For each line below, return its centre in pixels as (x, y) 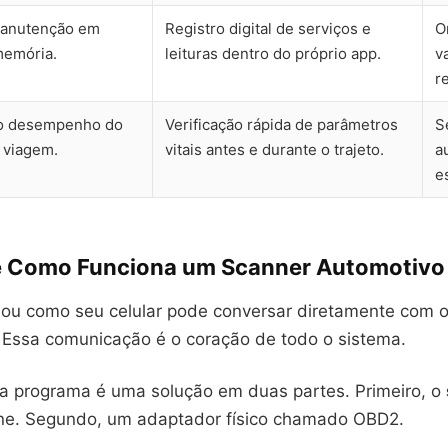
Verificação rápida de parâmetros (281, 124)
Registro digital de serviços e (268, 28)
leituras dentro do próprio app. (273, 53)
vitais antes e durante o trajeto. (274, 149)
